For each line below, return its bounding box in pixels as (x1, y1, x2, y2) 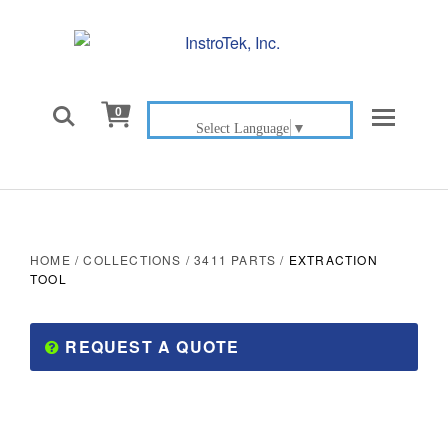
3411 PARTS (194, 251, 277, 268)
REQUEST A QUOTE (60, 335, 240, 358)
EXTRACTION (288, 251, 378, 268)
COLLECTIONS (83, 251, 182, 268)
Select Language (195, 119, 289, 136)
